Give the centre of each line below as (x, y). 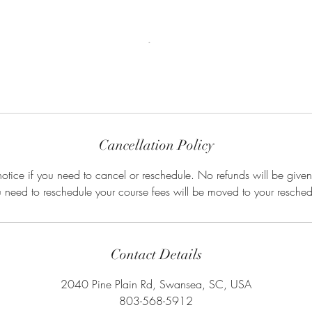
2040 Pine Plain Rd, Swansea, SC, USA (156, 284)
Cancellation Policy (156, 145)
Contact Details (156, 254)
